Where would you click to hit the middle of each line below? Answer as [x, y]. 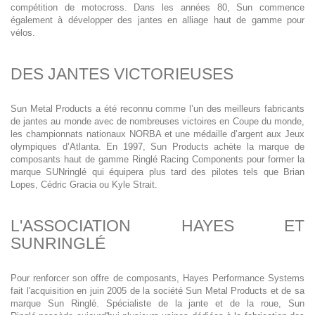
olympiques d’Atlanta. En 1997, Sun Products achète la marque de [157, 147]
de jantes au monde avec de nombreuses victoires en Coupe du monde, [157, 121]
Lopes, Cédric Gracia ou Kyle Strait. [84, 185]
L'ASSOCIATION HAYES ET [157, 226]
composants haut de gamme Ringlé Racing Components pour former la [157, 159]
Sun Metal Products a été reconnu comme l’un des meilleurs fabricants [157, 109]
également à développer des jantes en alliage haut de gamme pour [157, 20]
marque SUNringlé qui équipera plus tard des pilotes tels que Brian [157, 172]
